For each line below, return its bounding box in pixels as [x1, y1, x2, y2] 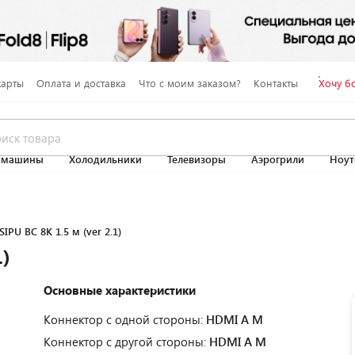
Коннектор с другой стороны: [44, 334, 209, 349]
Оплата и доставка [36, 75, 126, 90]
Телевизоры [167, 152, 226, 166]
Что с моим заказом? [138, 75, 241, 90]
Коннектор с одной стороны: [44, 311, 206, 327]
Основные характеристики [44, 282, 196, 298]
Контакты [253, 75, 298, 90]
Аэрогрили [251, 152, 304, 166]
